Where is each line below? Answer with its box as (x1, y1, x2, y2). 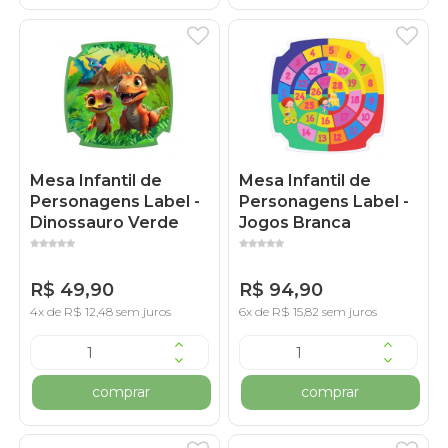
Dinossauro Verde (30, 212, 180, 232)
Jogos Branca (239, 212, 352, 232)
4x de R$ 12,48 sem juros (30, 303, 172, 319)
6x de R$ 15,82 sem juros (239, 303, 378, 319)
